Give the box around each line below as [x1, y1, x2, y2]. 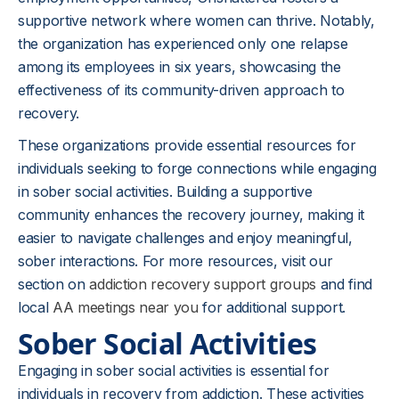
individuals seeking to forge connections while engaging [18, 159, 377, 177]
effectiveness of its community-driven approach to [18, 81, 345, 99]
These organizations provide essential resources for [18, 136, 356, 154]
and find [315, 275, 373, 293]
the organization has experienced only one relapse [18, 35, 348, 53]
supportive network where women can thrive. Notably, [18, 12, 375, 29]
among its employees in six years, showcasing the [18, 58, 341, 76]
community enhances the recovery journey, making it [18, 206, 364, 224]
